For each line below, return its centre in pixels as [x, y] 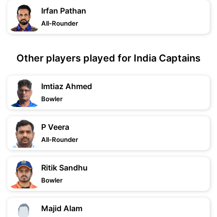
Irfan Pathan [64, 11]
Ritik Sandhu [64, 168]
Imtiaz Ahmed [67, 86]
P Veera [55, 127]
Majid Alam [62, 208]
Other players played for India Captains [108, 58]
